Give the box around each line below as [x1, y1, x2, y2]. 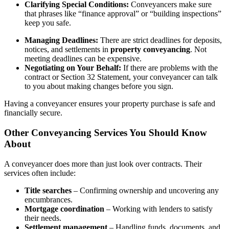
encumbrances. [25, 195, 73, 204]
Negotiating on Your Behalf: [25, 63, 121, 73]
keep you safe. [25, 18, 71, 28]
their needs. [25, 213, 63, 222]
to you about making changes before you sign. [25, 82, 175, 91]
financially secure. [4, 108, 62, 118]
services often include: [4, 168, 76, 177]
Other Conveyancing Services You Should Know [4, 127, 207, 139]
